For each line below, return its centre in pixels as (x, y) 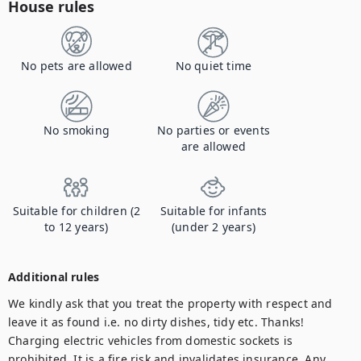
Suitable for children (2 (77, 211)
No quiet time (214, 66)
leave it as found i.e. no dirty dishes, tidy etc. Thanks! (158, 322)
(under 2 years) (214, 227)
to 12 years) (77, 227)
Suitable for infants (214, 211)
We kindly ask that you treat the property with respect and (170, 303)
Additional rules (54, 277)
